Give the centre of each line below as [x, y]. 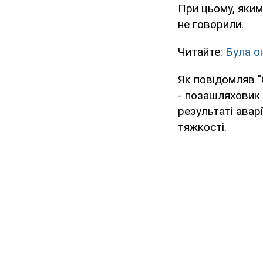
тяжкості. [202, 127]
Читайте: [202, 52]
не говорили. [211, 24]
